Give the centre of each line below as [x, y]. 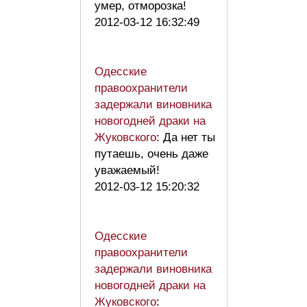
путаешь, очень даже [151, 154]
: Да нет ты [186, 138]
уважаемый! [127, 171]
